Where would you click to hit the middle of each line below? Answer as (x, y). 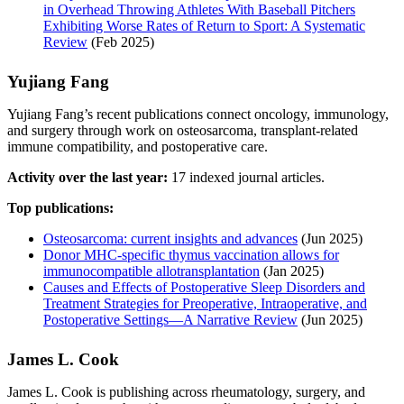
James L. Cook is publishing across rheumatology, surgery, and (186, 391)
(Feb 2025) (121, 41)
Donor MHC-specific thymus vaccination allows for (191, 254)
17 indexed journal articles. (246, 177)
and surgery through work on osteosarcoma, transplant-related (183, 130)
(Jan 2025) (292, 271)
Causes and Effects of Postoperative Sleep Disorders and (204, 287)
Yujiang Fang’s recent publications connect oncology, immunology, (198, 114)
